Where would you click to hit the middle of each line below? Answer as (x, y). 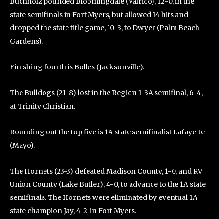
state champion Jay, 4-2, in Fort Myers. (73, 211)
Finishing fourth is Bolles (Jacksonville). (77, 67)
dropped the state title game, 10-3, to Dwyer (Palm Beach (105, 28)
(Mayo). (22, 145)
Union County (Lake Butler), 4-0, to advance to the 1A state (108, 185)
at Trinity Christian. (43, 106)
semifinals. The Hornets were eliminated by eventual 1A (104, 198)
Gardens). (26, 41)
